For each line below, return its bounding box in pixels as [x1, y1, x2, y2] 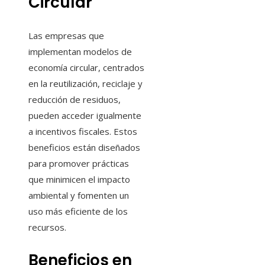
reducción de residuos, [28, 93, 121, 106]
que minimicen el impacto [28, 173, 130, 186]
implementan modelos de [28, 46, 132, 58]
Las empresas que [28, 30, 104, 42]
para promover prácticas [28, 157, 129, 170]
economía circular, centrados [28, 62, 144, 74]
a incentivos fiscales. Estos [28, 125, 137, 138]
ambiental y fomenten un [28, 189, 129, 202]
